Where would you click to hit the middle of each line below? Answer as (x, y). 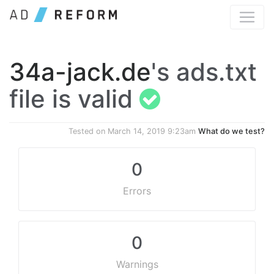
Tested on (88, 131)
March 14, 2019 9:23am (152, 131)
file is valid (74, 99)
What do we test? (231, 131)
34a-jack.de (80, 72)
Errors (137, 191)
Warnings (137, 264)
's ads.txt (204, 72)
